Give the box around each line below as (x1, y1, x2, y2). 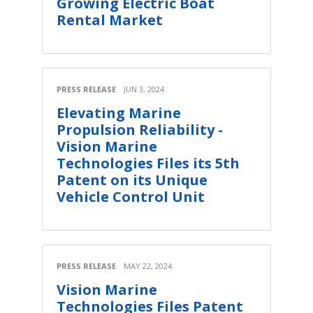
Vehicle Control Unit (57, 187, 205, 206)
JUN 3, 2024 (124, 84, 164, 94)
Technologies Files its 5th (57, 154, 240, 173)
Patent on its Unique (57, 170, 208, 189)
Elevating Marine (57, 103, 181, 122)
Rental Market (57, 10, 163, 29)
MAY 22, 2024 (124, 261, 172, 271)
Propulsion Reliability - (57, 120, 223, 139)
